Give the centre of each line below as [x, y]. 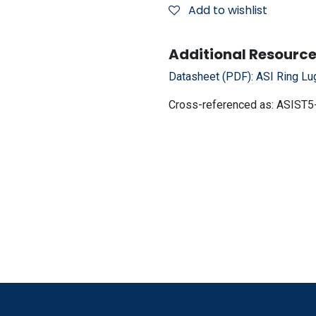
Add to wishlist [228, 10]
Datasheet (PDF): [212, 77]
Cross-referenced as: [223, 105]
